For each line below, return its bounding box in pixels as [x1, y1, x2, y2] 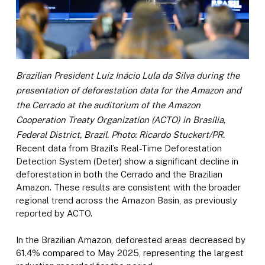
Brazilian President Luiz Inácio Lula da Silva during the [15, 70, 240, 81]
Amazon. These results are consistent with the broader [15, 182, 241, 193]
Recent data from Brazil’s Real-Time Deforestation [15, 143, 222, 154]
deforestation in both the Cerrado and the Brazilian [15, 169, 222, 180]
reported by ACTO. [15, 208, 92, 219]
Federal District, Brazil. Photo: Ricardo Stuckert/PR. [15, 130, 225, 140]
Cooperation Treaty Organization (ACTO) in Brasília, [15, 115, 225, 125]
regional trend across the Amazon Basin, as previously [15, 195, 237, 206]
